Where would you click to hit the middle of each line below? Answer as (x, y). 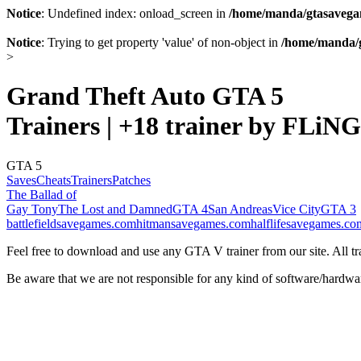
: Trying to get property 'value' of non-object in (161, 42)
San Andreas (240, 209)
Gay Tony (32, 209)
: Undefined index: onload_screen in (135, 13)
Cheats (54, 180)
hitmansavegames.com (193, 223)
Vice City (297, 209)
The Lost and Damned (115, 209)
